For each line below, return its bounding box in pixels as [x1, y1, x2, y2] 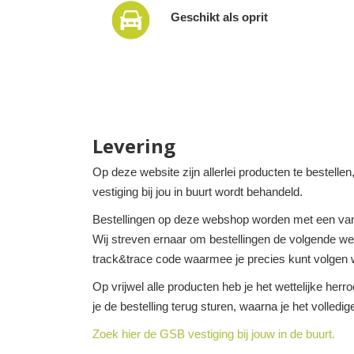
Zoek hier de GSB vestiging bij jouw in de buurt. [92, 327, 335, 341]
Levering [92, 133, 175, 159]
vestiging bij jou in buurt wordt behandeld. [92, 185, 303, 198]
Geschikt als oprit [171, 10, 268, 24]
